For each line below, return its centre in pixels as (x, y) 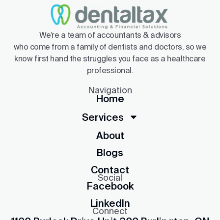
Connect (110, 211)
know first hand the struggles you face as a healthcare (110, 58)
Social (110, 178)
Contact (110, 170)
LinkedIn (110, 203)
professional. (110, 70)
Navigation (110, 90)
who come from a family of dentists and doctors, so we (110, 47)
